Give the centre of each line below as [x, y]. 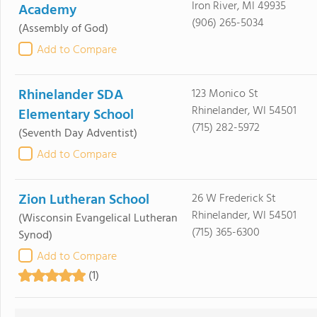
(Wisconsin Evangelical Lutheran [98, 218]
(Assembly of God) [63, 29]
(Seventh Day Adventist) [78, 133]
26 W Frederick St [234, 198]
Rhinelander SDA [71, 95]
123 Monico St [225, 94]
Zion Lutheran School [84, 200]
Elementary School [76, 115]
